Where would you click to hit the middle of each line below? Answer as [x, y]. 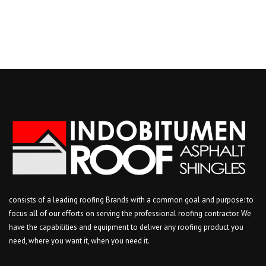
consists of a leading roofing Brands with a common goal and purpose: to [131, 200]
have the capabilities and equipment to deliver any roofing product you [126, 227]
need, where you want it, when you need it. [79, 241]
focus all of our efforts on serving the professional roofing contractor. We [130, 214]
